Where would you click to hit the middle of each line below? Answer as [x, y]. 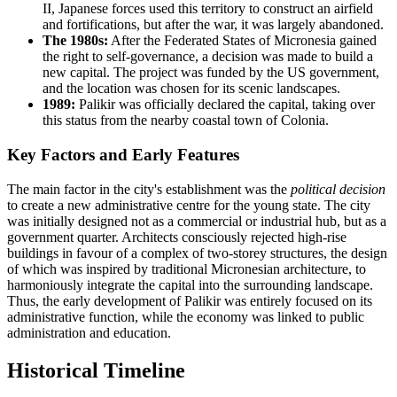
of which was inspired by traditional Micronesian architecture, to [187, 269]
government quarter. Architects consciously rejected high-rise [177, 237]
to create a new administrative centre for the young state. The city [189, 205]
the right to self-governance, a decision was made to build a [208, 57]
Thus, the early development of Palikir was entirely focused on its [190, 300]
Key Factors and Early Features [123, 155]
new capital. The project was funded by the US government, [211, 73]
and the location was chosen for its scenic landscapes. [191, 89]
